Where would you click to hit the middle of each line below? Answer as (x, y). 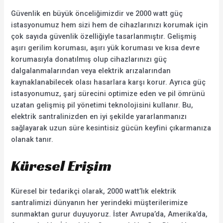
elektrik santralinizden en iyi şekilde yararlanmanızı (99, 117)
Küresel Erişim (61, 166)
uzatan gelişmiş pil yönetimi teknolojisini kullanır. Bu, (102, 105)
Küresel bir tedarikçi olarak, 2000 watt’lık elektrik (94, 191)
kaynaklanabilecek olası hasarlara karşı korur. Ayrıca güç (109, 82)
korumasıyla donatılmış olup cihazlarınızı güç (89, 59)
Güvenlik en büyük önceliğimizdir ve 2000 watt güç (97, 14)
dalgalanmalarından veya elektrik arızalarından (91, 71)
